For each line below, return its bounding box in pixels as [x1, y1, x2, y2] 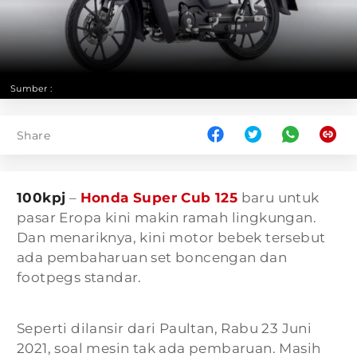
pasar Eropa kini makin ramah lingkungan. [17, 210, 316, 226]
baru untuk [237, 190, 320, 206]
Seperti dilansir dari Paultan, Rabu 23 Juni [17, 320, 312, 336]
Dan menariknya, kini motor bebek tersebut [17, 229, 326, 245]
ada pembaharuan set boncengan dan [17, 249, 288, 265]
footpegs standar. [17, 269, 142, 285]
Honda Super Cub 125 [80, 190, 238, 206]
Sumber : [10, 83, 53, 94]
